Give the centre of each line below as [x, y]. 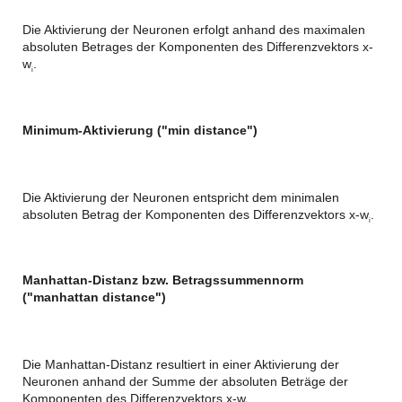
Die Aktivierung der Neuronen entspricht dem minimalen [181, 197]
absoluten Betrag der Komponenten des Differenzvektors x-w [196, 214]
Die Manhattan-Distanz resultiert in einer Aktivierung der [181, 365]
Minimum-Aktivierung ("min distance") [140, 130]
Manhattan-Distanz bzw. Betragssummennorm [163, 280]
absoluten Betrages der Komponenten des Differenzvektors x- [198, 46]
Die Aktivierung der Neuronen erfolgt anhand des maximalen [194, 29]
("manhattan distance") [94, 297]
